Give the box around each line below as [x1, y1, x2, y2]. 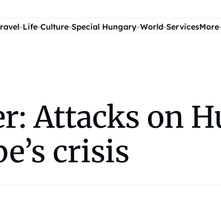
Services [166, 22, 200, 32]
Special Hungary [72, 22, 137, 32]
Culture [40, 22, 69, 32]
